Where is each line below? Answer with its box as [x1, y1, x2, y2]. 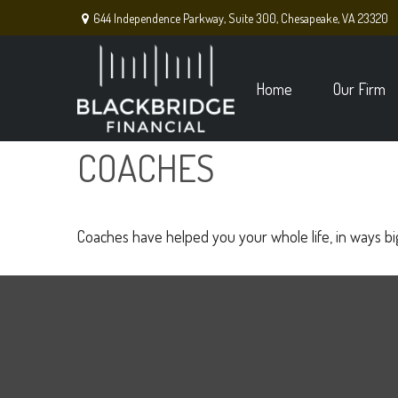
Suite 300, [228, 10, 278, 26]
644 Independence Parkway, [93, 10, 228, 26]
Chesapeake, [281, 10, 339, 26]
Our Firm [333, 79, 386, 99]
